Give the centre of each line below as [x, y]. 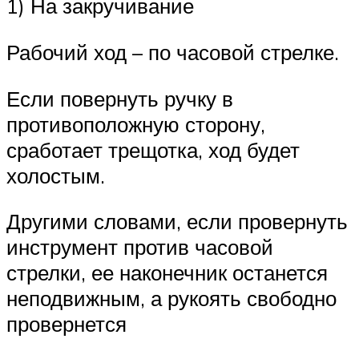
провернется [67, 324]
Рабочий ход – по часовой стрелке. [173, 52]
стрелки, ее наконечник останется [167, 273]
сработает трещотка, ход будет [153, 149]
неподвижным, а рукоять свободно [171, 298]
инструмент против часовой [140, 247]
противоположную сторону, [136, 124]
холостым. [56, 175]
